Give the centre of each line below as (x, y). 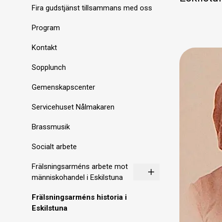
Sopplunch (49, 67)
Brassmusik (51, 127)
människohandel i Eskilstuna (77, 177)
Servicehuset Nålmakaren (73, 107)
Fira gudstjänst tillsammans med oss (92, 8)
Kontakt (44, 48)
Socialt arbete (54, 147)
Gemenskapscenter (63, 87)
